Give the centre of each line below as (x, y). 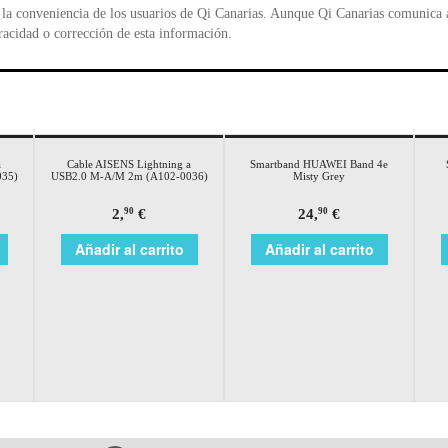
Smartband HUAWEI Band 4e (319, 163)
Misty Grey (319, 175)
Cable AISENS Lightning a (129, 163)
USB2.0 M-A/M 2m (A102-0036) (129, 175)
